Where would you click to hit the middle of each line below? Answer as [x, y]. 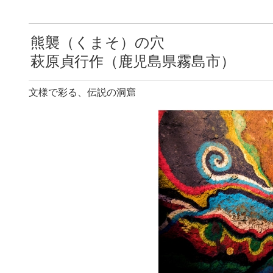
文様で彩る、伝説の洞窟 [82, 92]
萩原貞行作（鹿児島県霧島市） [133, 61]
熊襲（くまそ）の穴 [105, 42]
